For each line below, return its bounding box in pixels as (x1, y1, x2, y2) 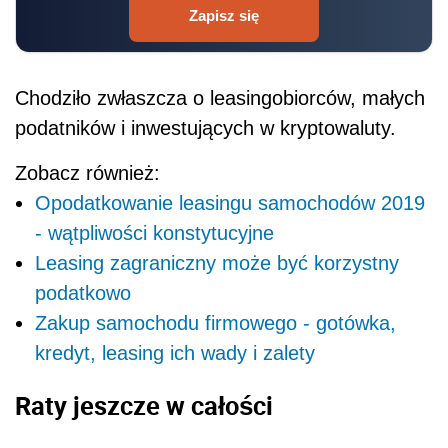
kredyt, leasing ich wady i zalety (35, 342, 315, 365)
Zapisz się (189, 7, 259, 25)
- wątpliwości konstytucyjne (35, 222, 274, 245)
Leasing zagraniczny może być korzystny (35, 252, 399, 275)
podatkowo (35, 282, 131, 305)
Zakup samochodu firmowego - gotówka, (35, 312, 396, 335)
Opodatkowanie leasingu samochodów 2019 (35, 192, 425, 215)
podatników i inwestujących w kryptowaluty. (15, 117, 396, 140)
